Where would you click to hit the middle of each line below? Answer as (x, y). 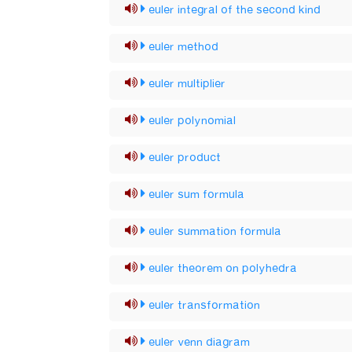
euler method (184, 47)
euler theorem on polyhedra (223, 269)
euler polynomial (192, 121)
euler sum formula (197, 195)
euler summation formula (215, 232)
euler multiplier (187, 84)
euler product (185, 158)
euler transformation (205, 306)
